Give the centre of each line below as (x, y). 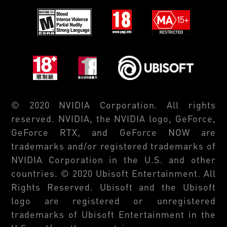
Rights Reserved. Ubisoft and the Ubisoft (113, 187)
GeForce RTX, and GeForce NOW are (113, 132)
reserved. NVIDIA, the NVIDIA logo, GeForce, (113, 119)
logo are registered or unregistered (113, 201)
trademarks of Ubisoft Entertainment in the (113, 214)
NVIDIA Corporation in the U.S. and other (113, 160)
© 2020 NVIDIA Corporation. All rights (113, 105)
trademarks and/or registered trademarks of (113, 146)
